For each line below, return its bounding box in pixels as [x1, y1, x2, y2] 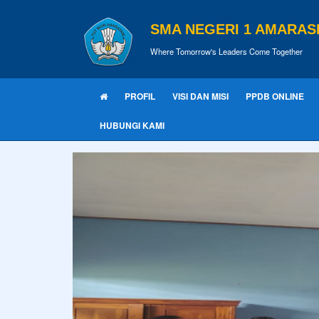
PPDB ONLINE [246, 90, 304, 103]
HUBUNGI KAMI [100, 119, 164, 132]
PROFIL [125, 90, 155, 103]
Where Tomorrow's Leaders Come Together [150, 45, 303, 57]
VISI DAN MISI [172, 90, 229, 103]
